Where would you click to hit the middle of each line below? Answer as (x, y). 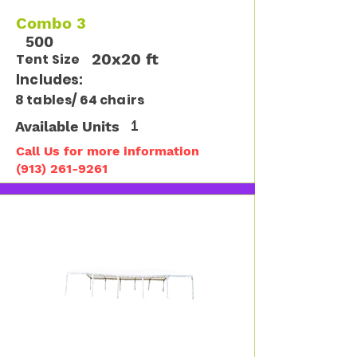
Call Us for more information (108, 151)
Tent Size (48, 59)
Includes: (50, 80)
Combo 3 (51, 23)
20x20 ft (125, 59)
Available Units (67, 126)
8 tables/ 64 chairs (80, 100)
